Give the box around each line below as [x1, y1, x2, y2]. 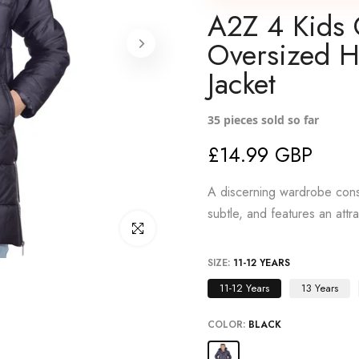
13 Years [301, 280, 338, 296]
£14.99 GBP [208, 140, 313, 169]
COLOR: [208, 317, 248, 332]
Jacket [208, 63, 276, 105]
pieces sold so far [220, 112, 319, 127]
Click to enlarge [120, 220, 194, 236]
